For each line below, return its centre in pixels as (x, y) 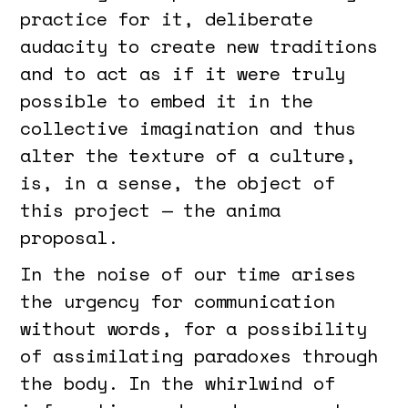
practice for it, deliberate (167, 18)
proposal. (69, 237)
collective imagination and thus (189, 127)
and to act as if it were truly (183, 73)
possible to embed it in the (167, 100)
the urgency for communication (178, 301)
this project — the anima (150, 209)
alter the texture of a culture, (189, 155)
